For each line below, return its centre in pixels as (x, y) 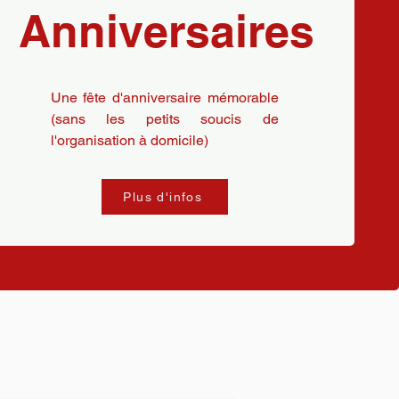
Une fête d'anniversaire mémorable (164, 98)
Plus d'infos (163, 197)
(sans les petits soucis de (164, 119)
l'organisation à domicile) (129, 140)
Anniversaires (166, 31)
